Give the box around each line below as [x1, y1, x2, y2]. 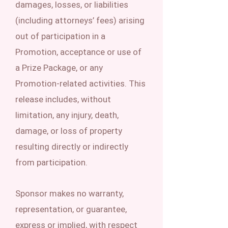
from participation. [15, 157, 88, 167]
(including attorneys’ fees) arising [15, 15, 145, 25]
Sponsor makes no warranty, [15, 188, 124, 198]
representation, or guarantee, [15, 204, 127, 214]
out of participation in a [15, 31, 105, 41]
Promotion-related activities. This [15, 78, 146, 89]
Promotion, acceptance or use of [15, 47, 141, 57]
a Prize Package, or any [15, 63, 103, 73]
